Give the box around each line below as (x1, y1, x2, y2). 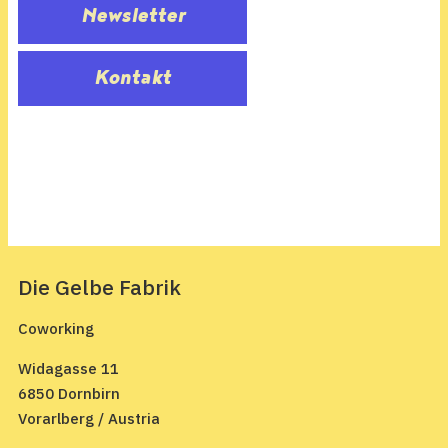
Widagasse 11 (18, 358, 119, 378)
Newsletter (80, 3, 185, 28)
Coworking (18, 318, 94, 338)
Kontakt (94, 65, 172, 90)
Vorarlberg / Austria (18, 408, 160, 428)
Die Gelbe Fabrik (18, 272, 181, 301)
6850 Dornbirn (18, 383, 120, 403)
